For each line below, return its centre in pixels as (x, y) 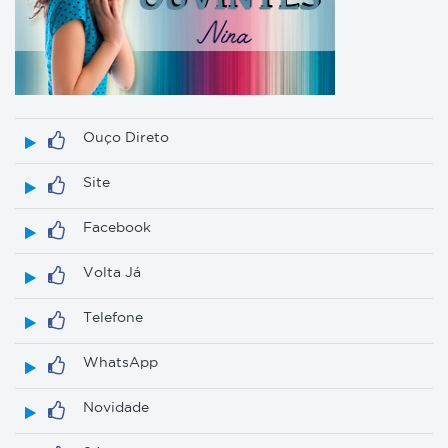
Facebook (117, 227)
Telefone (113, 317)
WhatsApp (120, 362)
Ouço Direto (126, 137)
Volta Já (112, 272)
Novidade (116, 407)
